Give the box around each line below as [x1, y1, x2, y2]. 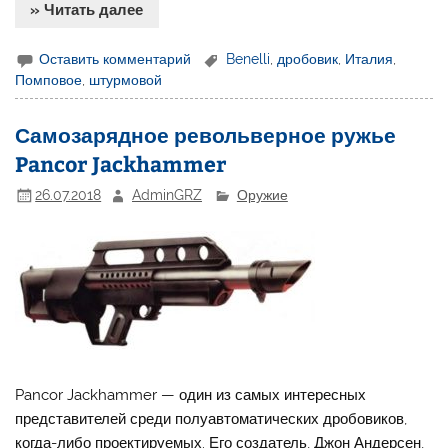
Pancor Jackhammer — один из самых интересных [15, 386, 367, 405]
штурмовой [89, 72, 163, 89]
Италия [345, 50, 394, 67]
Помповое [15, 72, 83, 89]
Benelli [226, 50, 271, 67]
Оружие [236, 186, 288, 203]
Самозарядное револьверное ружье [15, 120, 397, 150]
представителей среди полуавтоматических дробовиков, [15, 410, 408, 429]
